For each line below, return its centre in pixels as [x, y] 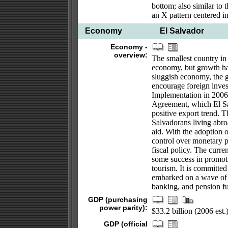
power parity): [123, 208]
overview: [131, 55]
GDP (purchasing [118, 199]
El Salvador [179, 31]
